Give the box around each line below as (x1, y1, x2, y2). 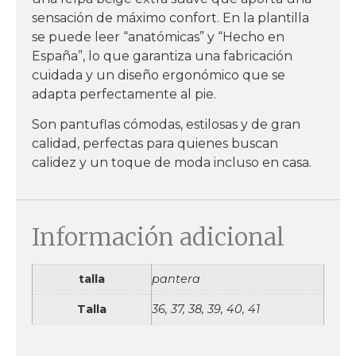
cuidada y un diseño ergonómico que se (32, 67, 285, 83)
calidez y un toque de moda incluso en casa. (32, 155, 311, 171)
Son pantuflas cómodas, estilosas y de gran (32, 117, 300, 133)
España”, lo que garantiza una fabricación (32, 48, 292, 64)
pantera (152, 271, 200, 286)
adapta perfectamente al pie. (32, 86, 216, 102)
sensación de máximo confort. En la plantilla (32, 10, 309, 25)
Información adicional (32, 221, 284, 252)
